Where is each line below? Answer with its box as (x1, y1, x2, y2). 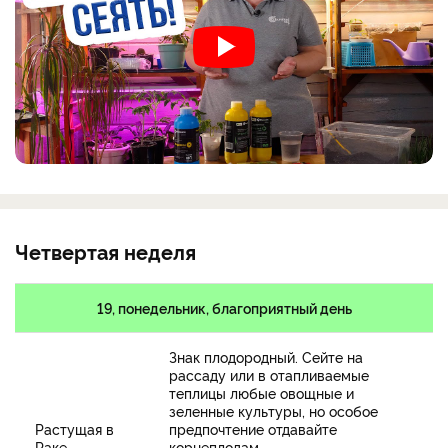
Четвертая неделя (15, 237, 196, 266)
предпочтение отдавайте (169, 419, 337, 439)
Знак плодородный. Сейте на (169, 347, 363, 367)
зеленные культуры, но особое (169, 401, 378, 421)
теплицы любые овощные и (169, 383, 354, 403)
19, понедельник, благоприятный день (96, 298, 352, 318)
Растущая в (35, 419, 114, 439)
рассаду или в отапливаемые (169, 365, 369, 385)
